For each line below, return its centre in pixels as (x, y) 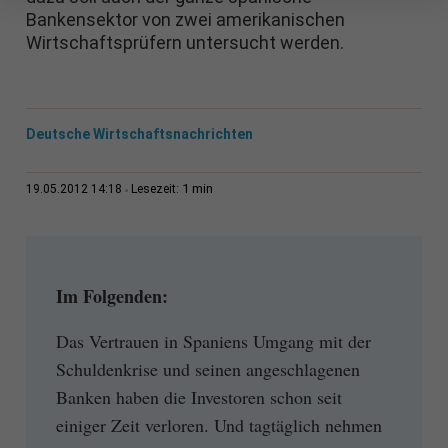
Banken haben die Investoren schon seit (198, 396)
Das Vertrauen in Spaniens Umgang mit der (213, 340)
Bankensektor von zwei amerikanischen (185, 20)
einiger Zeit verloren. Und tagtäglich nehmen (218, 424)
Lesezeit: (156, 189)
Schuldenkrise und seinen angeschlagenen (207, 368)
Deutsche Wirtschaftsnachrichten (139, 134)
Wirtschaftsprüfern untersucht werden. (184, 43)
